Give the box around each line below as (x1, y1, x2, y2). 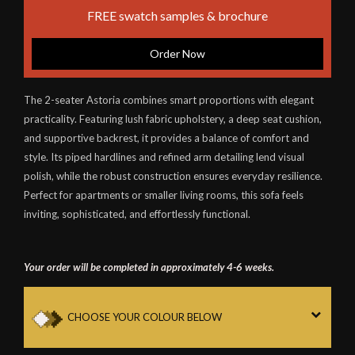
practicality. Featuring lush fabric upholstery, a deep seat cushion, (24, 112, 322, 125)
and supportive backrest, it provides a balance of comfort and (24, 131, 309, 144)
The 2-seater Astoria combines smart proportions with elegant (24, 93, 314, 106)
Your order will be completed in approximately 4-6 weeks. (24, 260, 274, 273)
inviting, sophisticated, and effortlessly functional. (24, 207, 250, 220)
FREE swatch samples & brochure (87, 7, 268, 23)
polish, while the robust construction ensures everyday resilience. (24, 169, 323, 182)
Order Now (150, 46, 205, 60)
